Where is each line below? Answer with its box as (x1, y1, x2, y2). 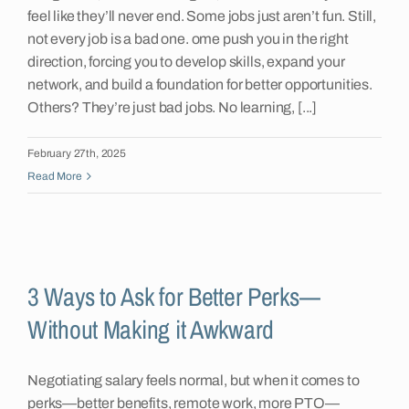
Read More (27, 170, 82, 184)
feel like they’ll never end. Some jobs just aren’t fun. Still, (27, 8, 377, 25)
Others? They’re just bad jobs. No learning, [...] (27, 100, 318, 116)
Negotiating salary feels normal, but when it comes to (27, 372, 360, 389)
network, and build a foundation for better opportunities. (27, 77, 372, 93)
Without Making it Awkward (27, 312, 274, 348)
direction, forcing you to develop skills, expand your (27, 54, 345, 70)
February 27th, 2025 (27, 147, 126, 161)
